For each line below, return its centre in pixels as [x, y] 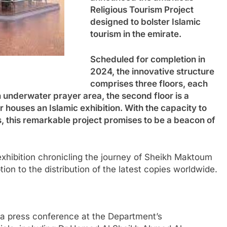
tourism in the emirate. [136, 34]
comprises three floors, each [149, 83]
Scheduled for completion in [148, 59]
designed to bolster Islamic [145, 22]
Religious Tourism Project [142, 10]
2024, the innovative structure [152, 71]
